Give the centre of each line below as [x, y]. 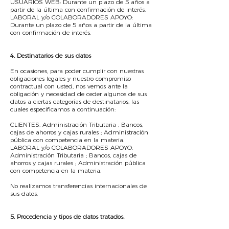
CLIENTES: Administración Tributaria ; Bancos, [77, 124]
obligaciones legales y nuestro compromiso [71, 78]
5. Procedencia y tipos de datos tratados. [67, 216]
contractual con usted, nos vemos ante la [69, 86]
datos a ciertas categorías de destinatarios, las [75, 101]
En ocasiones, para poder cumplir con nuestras [77, 71]
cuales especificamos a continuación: [63, 109]
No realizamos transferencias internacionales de [78, 186]
